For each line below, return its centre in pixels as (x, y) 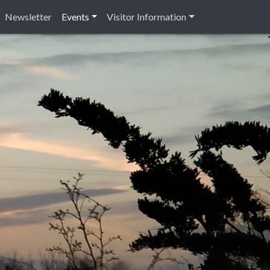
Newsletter (28, 17)
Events (75, 17)
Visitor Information (147, 17)
